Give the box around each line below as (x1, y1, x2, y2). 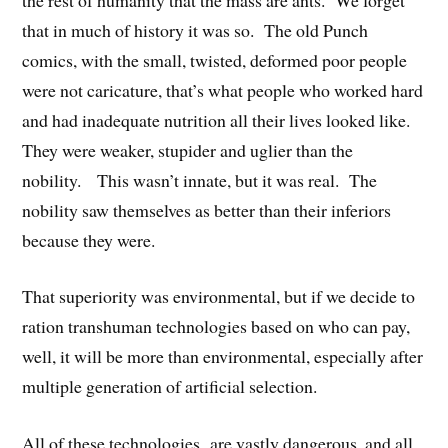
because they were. (22, 227, 156, 252)
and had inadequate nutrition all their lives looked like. (22, 107, 417, 132)
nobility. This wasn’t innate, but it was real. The (22, 167, 378, 192)
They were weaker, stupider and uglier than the (22, 137, 354, 162)
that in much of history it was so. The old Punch (22, 17, 369, 42)
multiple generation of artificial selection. (22, 374, 318, 399)
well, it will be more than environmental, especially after (22, 344, 424, 369)
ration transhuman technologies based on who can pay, (22, 314, 411, 339)
